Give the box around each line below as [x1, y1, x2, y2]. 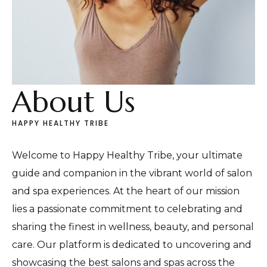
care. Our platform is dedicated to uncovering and [12, 238, 252, 250]
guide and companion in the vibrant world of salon [12, 167, 252, 179]
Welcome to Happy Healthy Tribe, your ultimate [12, 149, 243, 161]
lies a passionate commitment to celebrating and [12, 203, 243, 215]
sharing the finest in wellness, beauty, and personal [12, 221, 254, 232]
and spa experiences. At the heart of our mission [12, 185, 240, 197]
